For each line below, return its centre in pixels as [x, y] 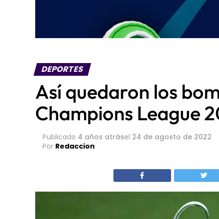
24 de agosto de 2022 [172, 137]
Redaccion [75, 146]
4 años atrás [101, 137]
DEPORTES [63, 69]
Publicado [59, 137]
